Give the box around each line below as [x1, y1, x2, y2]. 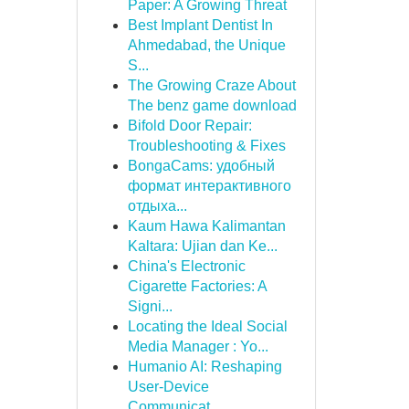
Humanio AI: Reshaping [127, 359, 282, 374]
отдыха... [127, 198, 187, 214]
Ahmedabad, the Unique [127, 37, 286, 53]
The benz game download [127, 98, 297, 113]
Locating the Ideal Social [127, 319, 288, 334]
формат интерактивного [127, 178, 291, 194]
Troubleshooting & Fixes [127, 138, 286, 153]
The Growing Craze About [127, 78, 296, 93]
